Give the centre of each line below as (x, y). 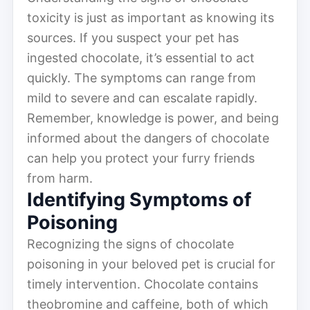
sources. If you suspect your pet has (133, 37)
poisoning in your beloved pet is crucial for (151, 264)
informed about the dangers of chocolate (148, 138)
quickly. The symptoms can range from (142, 77)
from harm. (60, 178)
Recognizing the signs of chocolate (130, 244)
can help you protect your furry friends (141, 158)
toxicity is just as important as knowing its (151, 17)
